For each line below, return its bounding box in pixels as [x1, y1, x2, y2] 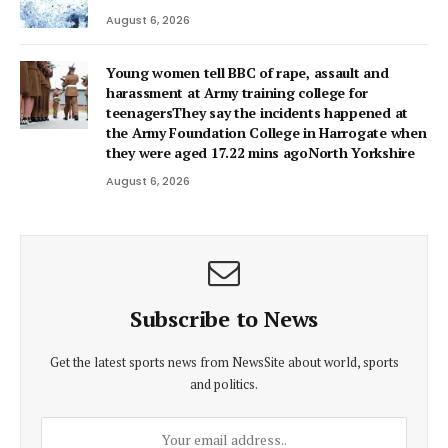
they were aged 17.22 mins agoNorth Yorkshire [106, 143, 415, 162]
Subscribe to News [129, 304, 319, 333]
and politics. [190, 375, 258, 393]
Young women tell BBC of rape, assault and [106, 63, 389, 82]
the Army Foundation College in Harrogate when [106, 123, 427, 142]
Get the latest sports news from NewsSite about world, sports [49, 353, 399, 371]
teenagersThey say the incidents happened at [106, 103, 408, 122]
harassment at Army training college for [106, 83, 369, 102]
